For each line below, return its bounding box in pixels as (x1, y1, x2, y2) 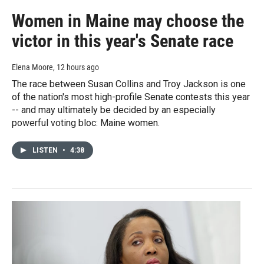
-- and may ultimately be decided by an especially (12, 104, 216, 116)
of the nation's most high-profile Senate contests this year (12, 91, 250, 103)
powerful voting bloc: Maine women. (12, 117, 160, 129)
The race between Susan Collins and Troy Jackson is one (12, 78, 246, 90)
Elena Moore (12, 62, 53, 72)
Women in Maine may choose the (12, 11, 244, 32)
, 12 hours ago (53, 62, 99, 72)
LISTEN (32, 146, 60, 155)
